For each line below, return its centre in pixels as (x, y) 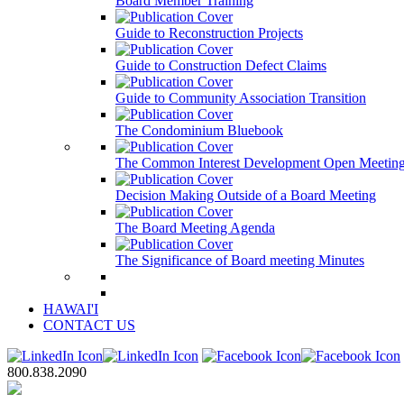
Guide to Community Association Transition (241, 98)
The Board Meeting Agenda (195, 228)
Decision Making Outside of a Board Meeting (246, 195)
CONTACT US (89, 325)
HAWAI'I (71, 309)
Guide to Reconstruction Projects (209, 33)
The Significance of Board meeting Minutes (240, 260)
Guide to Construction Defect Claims (221, 65)
